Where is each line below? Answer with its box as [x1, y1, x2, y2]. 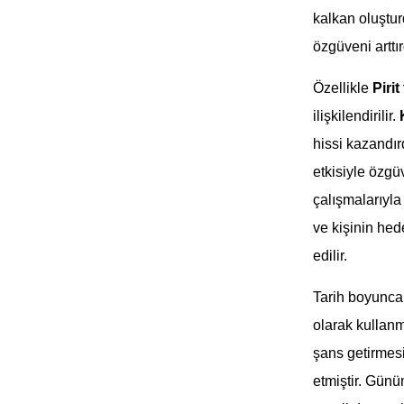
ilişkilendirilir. [312, 108, 399, 124]
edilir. [312, 248, 351, 263]
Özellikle [312, 80, 372, 96]
